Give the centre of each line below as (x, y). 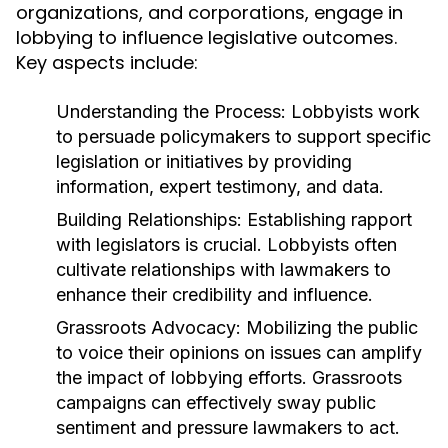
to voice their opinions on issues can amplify (239, 352)
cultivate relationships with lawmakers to (223, 269)
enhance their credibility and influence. (214, 294)
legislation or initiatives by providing (204, 161)
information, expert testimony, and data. (220, 186)
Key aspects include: (107, 62)
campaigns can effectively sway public (216, 402)
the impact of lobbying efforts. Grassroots (229, 377)
